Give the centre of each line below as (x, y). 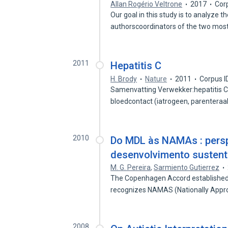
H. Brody (124, 79)
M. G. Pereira (131, 167)
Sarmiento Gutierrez (187, 167)
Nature (156, 79)
